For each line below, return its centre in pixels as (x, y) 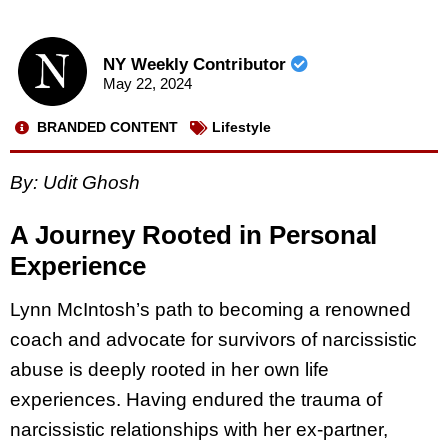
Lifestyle (241, 127)
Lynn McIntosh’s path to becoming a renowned (210, 310)
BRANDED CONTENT (107, 127)
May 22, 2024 (147, 84)
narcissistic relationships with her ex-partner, (199, 430)
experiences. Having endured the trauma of (196, 400)
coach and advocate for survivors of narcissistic (213, 340)
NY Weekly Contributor (196, 65)
